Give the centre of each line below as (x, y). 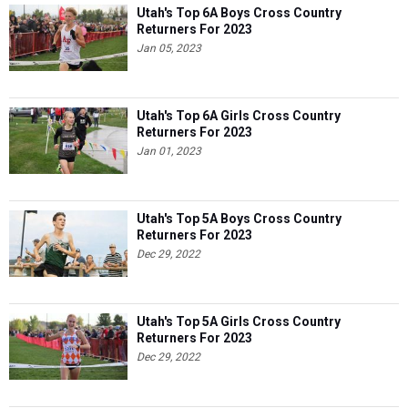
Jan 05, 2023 (169, 48)
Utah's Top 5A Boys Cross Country (239, 218)
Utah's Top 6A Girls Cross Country (239, 115)
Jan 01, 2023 (169, 151)
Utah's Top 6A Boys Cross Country (239, 12)
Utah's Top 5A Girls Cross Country (239, 321)
